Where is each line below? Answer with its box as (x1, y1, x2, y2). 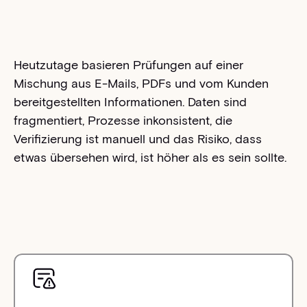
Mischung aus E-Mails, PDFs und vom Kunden (13, 75, 269, 91)
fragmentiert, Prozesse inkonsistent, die (13, 112, 232, 128)
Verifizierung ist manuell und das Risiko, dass (13, 131, 262, 147)
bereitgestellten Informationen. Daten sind (13, 94, 247, 110)
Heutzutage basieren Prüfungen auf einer (13, 57, 243, 73)
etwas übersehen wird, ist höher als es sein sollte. (13, 149, 286, 165)
